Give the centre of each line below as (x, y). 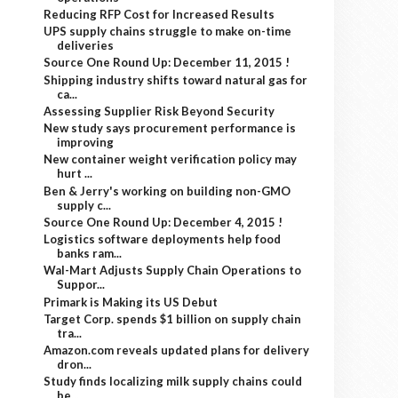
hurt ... (75, 174)
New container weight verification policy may (171, 159)
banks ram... (90, 253)
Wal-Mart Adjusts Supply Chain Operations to (173, 271)
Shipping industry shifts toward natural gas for (176, 80)
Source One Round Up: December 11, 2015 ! (167, 63)
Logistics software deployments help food (163, 239)
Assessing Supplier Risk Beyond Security (159, 111)
